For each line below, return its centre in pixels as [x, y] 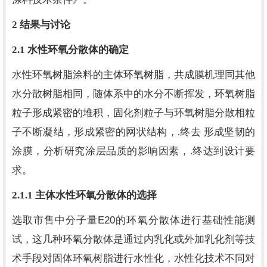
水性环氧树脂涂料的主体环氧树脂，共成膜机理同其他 [133, 75]
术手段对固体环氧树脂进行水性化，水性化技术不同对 [133, 258]
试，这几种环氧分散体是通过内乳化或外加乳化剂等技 [133, 239]
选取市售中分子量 [55, 220]
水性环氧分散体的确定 [78, 50]
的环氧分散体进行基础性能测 [185, 220]
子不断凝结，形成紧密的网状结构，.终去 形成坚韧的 [133, 132]
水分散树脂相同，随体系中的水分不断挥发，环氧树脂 [133, 94]
